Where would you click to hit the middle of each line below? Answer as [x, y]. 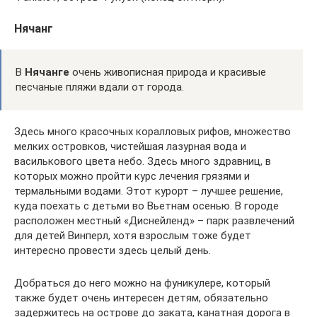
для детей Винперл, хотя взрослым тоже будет [133, 236]
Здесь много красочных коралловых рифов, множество [152, 132]
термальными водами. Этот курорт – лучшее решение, [149, 191]
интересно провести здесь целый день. [113, 250]
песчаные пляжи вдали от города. [100, 87]
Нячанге [47, 72]
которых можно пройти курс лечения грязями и [132, 176]
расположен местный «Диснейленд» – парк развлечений [154, 221]
